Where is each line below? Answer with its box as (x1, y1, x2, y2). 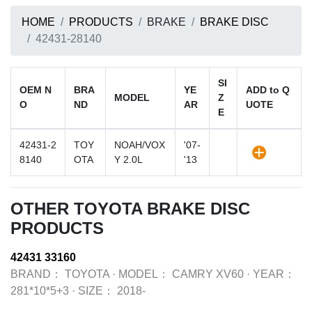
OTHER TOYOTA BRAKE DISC (10, 199, 250, 218)
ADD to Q (246, 84, 290, 95)
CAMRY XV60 (172, 268, 244, 280)
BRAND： (10, 268, 62, 280)
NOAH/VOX (114, 139, 165, 150)
